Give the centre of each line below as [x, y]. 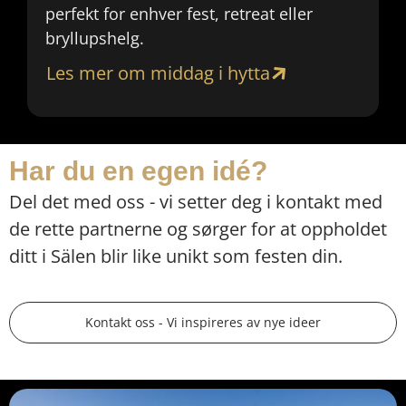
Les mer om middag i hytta [158, 73]
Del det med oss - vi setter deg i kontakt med [196, 202]
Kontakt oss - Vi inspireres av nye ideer [203, 322]
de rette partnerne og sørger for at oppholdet [198, 229]
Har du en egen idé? [138, 171]
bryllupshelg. [95, 39]
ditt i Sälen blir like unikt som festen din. [176, 256]
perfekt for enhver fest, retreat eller [179, 14]
